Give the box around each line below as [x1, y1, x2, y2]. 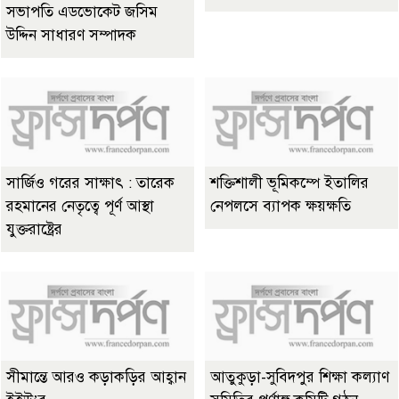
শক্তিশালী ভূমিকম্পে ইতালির [210, 174, 369, 193]
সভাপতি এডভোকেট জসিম [6, 3, 158, 22]
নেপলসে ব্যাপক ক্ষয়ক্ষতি [210, 197, 351, 216]
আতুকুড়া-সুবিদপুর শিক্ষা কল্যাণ [210, 368, 389, 387]
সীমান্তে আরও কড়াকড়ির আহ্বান [6, 368, 186, 387]
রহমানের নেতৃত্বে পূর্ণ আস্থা [6, 197, 154, 216]
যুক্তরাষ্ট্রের [6, 220, 62, 240]
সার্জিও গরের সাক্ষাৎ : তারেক [6, 174, 175, 193]
